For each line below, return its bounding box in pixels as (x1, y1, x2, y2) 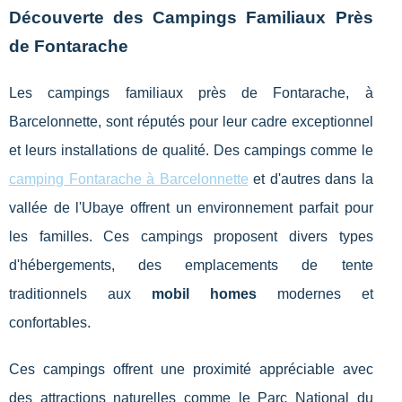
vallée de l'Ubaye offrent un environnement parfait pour (9, 200, 373, 216)
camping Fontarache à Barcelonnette (9, 171, 249, 188)
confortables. (9, 315, 91, 331)
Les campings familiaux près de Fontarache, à (9, 85, 373, 101)
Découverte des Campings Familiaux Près (9, 8, 373, 28)
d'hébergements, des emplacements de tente (9, 258, 373, 274)
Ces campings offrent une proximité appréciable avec (9, 362, 373, 378)
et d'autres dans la (248, 171, 373, 188)
